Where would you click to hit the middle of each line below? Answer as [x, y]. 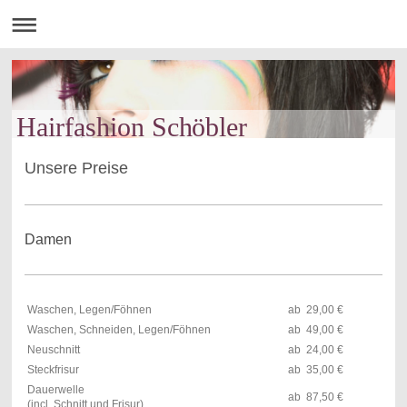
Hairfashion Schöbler [132, 127]
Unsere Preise [76, 168]
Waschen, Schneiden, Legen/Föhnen [120, 329]
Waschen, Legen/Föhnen [89, 309]
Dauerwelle [55, 389]
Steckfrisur [53, 369]
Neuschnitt [53, 349]
